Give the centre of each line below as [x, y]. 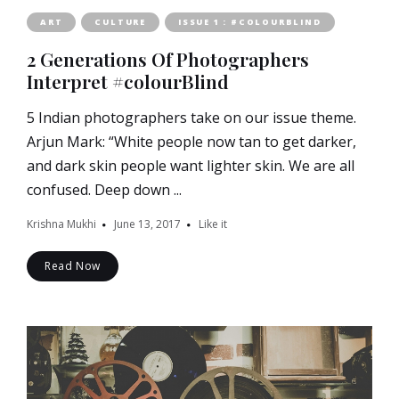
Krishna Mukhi [61, 224]
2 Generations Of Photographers [168, 58]
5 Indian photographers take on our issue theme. [195, 117]
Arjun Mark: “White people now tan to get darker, [191, 141]
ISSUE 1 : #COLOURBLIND [250, 21]
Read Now [73, 265]
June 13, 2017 [147, 224]
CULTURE [121, 21]
